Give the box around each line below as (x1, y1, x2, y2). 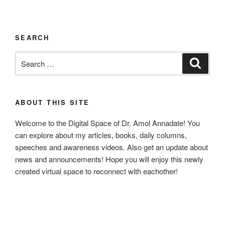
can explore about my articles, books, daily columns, (15, 129, 187, 140)
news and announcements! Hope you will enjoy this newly (15, 153, 203, 164)
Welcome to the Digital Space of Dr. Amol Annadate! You (15, 117, 200, 128)
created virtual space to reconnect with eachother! (15, 165, 178, 176)
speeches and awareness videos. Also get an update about (15, 141, 208, 152)
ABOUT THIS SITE (15, 97, 90, 107)
